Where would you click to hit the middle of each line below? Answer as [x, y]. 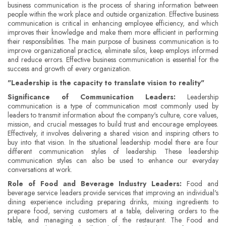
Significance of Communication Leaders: [92, 97]
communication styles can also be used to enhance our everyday [113, 160]
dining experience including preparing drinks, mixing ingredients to [113, 202]
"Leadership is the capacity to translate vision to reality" [106, 82]
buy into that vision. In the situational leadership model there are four [113, 142]
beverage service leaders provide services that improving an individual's [113, 192]
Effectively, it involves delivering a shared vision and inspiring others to [113, 133]
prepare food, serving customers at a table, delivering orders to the [113, 211]
